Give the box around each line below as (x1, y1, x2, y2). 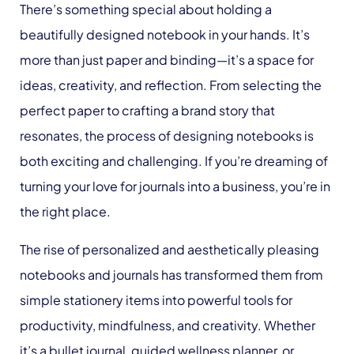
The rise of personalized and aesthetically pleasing (20, 241, 319, 258)
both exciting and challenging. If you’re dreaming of (20, 153, 328, 169)
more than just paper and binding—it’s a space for (20, 51, 314, 68)
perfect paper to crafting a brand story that (20, 102, 275, 119)
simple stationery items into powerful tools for (20, 292, 292, 308)
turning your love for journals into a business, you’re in (20, 178, 330, 194)
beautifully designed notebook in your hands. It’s (20, 26, 310, 43)
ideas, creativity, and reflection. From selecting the (20, 77, 322, 93)
